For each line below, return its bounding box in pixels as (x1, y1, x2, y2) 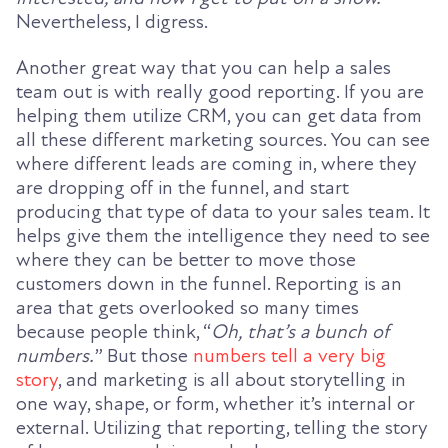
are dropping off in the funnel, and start (16, 176, 349, 201)
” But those (94, 344, 193, 369)
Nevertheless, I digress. (16, 10, 212, 35)
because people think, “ (16, 320, 211, 345)
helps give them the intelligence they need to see (16, 224, 430, 249)
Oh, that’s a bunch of (211, 320, 389, 345)
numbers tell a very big (193, 344, 386, 369)
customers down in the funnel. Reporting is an (16, 272, 402, 297)
